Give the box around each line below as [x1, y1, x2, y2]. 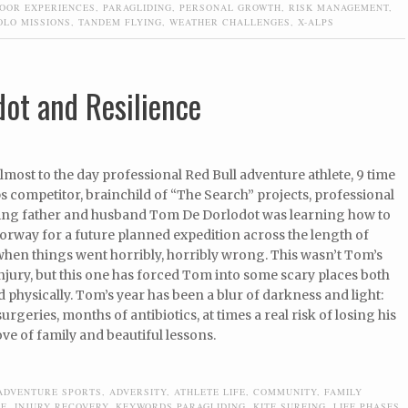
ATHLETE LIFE [174, 385, 246, 399]
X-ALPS [298, 15, 334, 28]
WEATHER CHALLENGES [169, 15, 291, 28]
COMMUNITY [253, 385, 317, 399]
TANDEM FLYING [78, 15, 162, 28]
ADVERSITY [109, 385, 167, 399]
